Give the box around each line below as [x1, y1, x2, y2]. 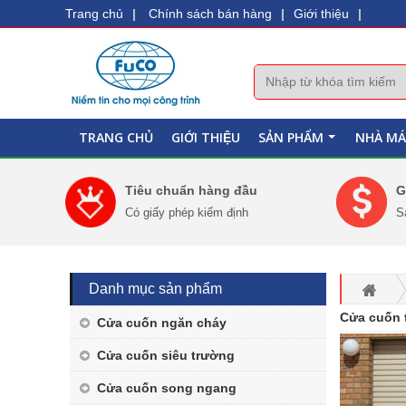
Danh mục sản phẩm [89, 281, 222, 296]
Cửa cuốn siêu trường [97, 348, 235, 362]
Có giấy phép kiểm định [125, 206, 248, 219]
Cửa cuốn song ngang [97, 381, 237, 395]
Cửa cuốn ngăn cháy [97, 315, 227, 330]
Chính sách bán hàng [149, 6, 272, 21]
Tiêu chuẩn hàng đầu [125, 183, 257, 198]
